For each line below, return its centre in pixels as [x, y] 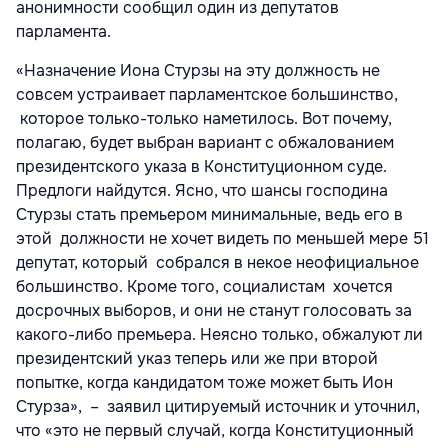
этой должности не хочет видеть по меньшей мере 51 [222, 239]
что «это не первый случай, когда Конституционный [215, 431]
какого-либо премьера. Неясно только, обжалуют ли [219, 335]
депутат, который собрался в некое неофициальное [217, 263]
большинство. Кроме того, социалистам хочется [204, 287]
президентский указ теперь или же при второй [197, 359]
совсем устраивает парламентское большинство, [207, 95]
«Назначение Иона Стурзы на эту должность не [198, 71]
